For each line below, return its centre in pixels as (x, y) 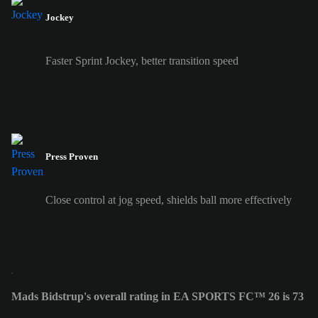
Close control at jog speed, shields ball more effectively (169, 200)
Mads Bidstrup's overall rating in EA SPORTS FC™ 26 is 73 (158, 297)
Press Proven (72, 157)
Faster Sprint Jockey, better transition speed (142, 60)
